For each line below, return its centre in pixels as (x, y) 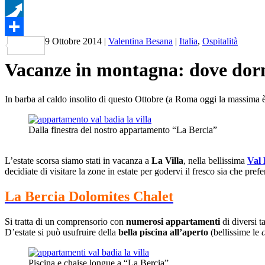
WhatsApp (25, 7)
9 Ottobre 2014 (73, 41)
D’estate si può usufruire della (62, 232)
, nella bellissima (215, 160)
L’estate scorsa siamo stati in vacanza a (78, 160)
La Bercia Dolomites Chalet (89, 196)
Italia (188, 41)
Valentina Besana (140, 41)
